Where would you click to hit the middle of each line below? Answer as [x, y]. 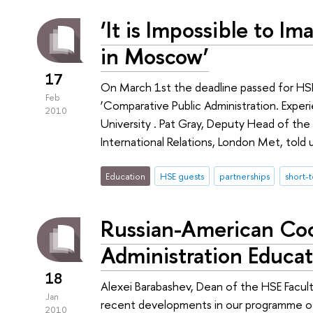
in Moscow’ [155, 56]
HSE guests [182, 176]
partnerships [244, 176]
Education [126, 176]
